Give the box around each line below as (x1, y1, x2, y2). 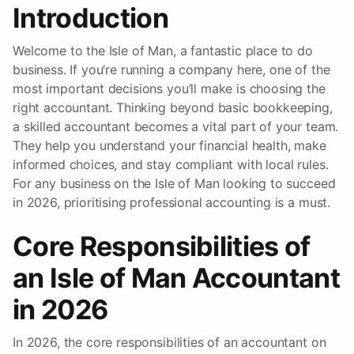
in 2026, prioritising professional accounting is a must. (13, 194, 331, 211)
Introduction (13, 2, 168, 35)
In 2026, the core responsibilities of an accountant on (13, 334, 326, 351)
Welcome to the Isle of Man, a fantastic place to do (13, 43, 313, 59)
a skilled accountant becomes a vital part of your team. (13, 119, 339, 135)
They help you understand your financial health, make (13, 137, 326, 154)
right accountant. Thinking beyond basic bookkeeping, (13, 100, 333, 116)
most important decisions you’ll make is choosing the (13, 81, 326, 97)
